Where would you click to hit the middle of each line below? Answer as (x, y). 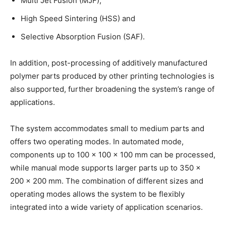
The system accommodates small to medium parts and (107, 129)
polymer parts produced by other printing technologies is (112, 76)
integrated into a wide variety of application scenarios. (106, 207)
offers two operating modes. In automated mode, (97, 142)
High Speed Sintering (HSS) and (78, 19)
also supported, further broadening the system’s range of (112, 89)
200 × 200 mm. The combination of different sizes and (107, 181)
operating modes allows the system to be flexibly (97, 194)
